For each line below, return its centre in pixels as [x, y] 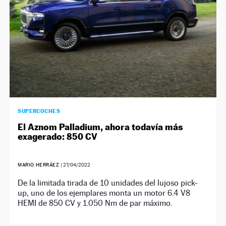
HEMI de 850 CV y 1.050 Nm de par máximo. [95, 203]
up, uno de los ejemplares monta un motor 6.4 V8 [104, 193]
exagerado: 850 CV [58, 136]
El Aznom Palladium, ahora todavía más [101, 127]
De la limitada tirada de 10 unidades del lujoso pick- [108, 183]
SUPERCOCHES [39, 111]
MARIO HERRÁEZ [39, 164]
